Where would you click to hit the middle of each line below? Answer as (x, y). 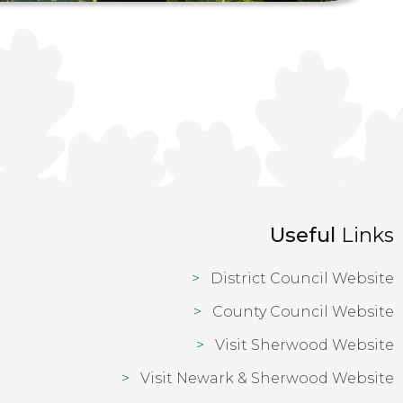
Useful (302, 235)
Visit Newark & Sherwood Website (267, 378)
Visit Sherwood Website (304, 345)
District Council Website (302, 278)
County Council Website (303, 312)
